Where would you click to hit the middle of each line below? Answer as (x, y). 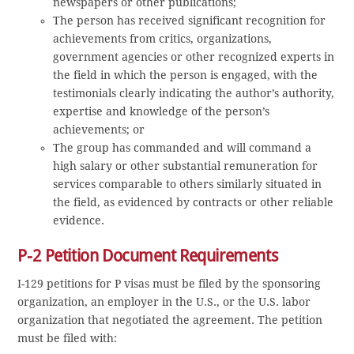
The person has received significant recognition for (190, 20)
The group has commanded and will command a (183, 147)
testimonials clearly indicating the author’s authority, (194, 93)
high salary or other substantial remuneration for (186, 166)
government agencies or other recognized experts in (194, 56)
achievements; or (99, 129)
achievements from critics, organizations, (163, 38)
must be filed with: (68, 338)
